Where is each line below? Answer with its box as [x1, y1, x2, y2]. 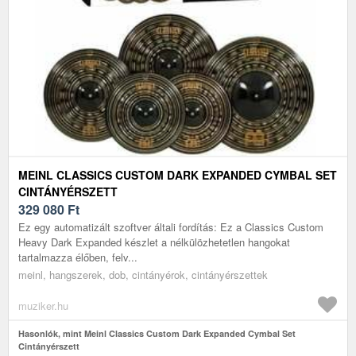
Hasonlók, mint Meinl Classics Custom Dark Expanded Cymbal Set [18, 327, 296, 339]
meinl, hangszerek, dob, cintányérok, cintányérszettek [18, 266, 268, 282]
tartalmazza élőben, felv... [18, 249, 137, 265]
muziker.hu [18, 297, 68, 313]
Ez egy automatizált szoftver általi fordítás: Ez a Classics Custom [18, 219, 323, 234]
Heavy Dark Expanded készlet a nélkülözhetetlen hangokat [18, 234, 290, 250]
